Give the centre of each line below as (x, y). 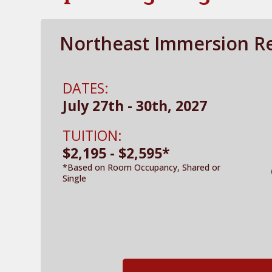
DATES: (86, 88)
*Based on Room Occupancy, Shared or (142, 167)
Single (75, 178)
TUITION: (93, 135)
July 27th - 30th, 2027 (135, 105)
